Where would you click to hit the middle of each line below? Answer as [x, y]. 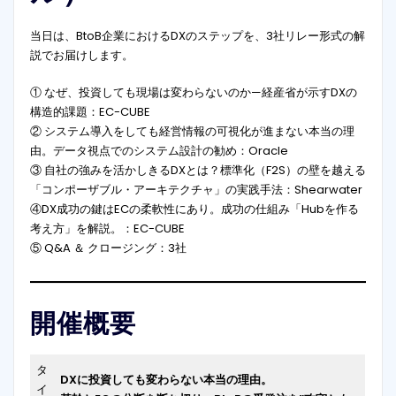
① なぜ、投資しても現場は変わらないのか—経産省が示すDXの [193, 93]
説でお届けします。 [81, 55]
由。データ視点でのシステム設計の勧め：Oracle [159, 151]
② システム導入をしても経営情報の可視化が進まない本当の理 [192, 132]
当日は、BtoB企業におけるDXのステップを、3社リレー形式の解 [197, 35]
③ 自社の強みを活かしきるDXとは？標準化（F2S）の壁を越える [198, 171]
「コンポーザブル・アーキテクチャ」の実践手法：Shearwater [196, 190]
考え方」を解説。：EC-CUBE [107, 229]
